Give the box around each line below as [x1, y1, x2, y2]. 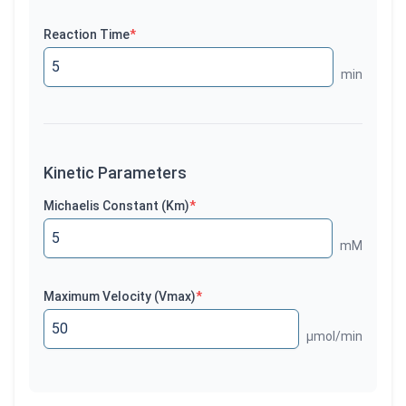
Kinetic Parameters [43, 163, 187, 182]
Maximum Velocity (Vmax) [43, 289, 196, 304]
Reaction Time [43, 27, 130, 42]
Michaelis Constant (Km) [43, 198, 189, 213]
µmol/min [306, 329, 362, 343]
